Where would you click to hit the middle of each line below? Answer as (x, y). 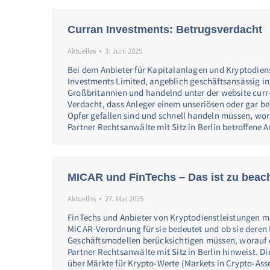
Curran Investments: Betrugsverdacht (165, 30)
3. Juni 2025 (124, 51)
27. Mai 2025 (124, 199)
